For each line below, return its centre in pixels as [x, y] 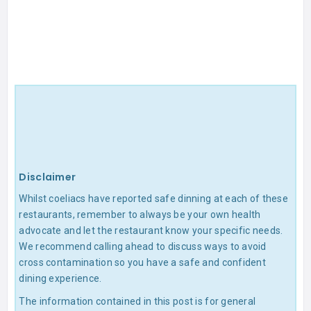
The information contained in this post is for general [137, 301]
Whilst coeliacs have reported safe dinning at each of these [153, 198]
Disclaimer [48, 177]
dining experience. [60, 278]
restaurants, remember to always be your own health [140, 214]
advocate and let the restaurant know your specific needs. [151, 230]
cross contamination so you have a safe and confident [143, 262]
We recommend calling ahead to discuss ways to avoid [143, 246]
